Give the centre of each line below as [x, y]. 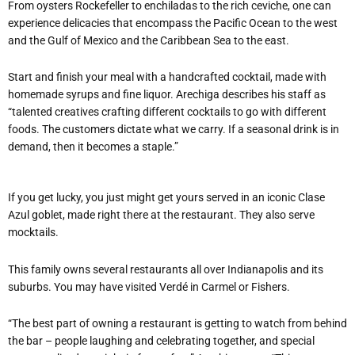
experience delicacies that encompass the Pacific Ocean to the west [173, 23]
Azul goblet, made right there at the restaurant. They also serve [161, 215]
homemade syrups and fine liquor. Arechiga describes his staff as [167, 95]
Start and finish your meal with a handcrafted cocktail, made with [167, 77]
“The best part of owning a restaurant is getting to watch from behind [177, 324]
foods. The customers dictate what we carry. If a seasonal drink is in [174, 130]
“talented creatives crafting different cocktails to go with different [167, 112]
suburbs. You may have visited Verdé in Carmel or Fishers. [149, 286]
